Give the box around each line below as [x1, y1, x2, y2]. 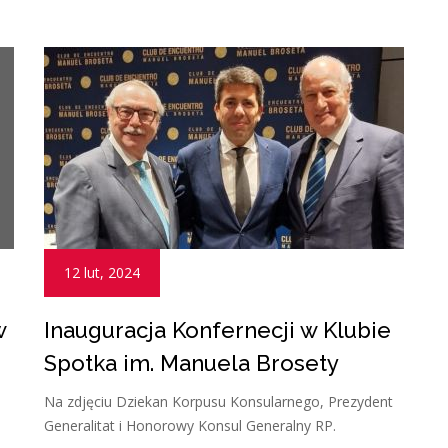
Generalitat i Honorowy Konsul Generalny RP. [44, 415, 336, 435]
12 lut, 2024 [64, 262, 140, 282]
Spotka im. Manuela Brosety [44, 349, 339, 376]
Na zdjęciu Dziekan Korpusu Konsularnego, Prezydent [44, 391, 393, 411]
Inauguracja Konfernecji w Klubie [44, 316, 391, 343]
